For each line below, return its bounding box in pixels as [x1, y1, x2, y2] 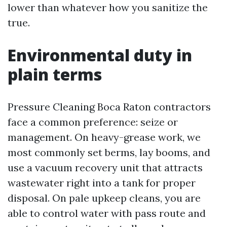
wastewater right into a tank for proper [8, 176, 196, 189]
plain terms [8, 63, 102, 85]
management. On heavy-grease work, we [8, 131, 201, 143]
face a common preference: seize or [8, 116, 178, 128]
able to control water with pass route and [8, 207, 206, 219]
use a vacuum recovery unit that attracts [8, 161, 203, 174]
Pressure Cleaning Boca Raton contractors [8, 100, 211, 113]
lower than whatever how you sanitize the [8, 1, 208, 14]
